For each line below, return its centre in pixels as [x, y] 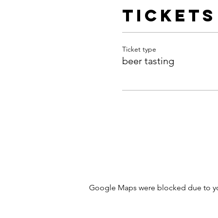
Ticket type [139, 49]
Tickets [169, 15]
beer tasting [148, 61]
